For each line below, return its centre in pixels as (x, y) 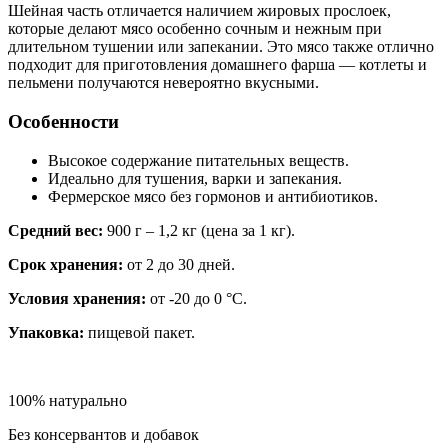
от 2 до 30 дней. (179, 264)
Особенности (63, 122)
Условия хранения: (77, 298)
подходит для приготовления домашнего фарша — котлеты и (217, 65)
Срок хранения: (65, 264)
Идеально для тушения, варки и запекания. (195, 178)
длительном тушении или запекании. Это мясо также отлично (221, 47)
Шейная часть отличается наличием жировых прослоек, (199, 11)
